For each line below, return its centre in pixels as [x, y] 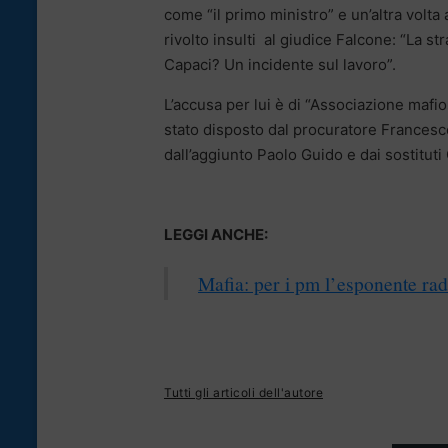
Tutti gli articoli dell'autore [243, 393]
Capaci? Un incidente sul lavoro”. [280, 65]
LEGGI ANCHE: [216, 235]
